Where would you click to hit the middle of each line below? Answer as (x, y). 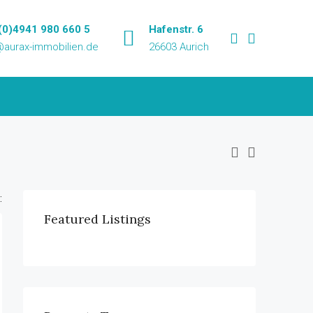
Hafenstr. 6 (176, 29)
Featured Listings (97, 219)
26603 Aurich (179, 47)
